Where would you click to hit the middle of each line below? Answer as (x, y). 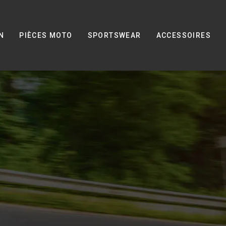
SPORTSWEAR (114, 35)
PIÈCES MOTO (46, 35)
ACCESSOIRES (183, 35)
